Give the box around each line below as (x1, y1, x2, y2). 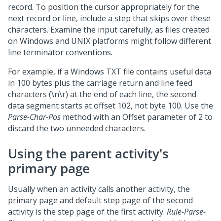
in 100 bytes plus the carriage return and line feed (8, 77, 192, 88)
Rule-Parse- (167, 206, 206, 217)
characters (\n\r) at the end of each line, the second (8, 89, 196, 100)
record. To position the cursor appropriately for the (8, 1, 199, 12)
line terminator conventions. (8, 47, 112, 58)
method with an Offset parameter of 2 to (61, 111, 213, 122)
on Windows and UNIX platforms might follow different (8, 36, 211, 46)
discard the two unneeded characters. (8, 123, 146, 134)
